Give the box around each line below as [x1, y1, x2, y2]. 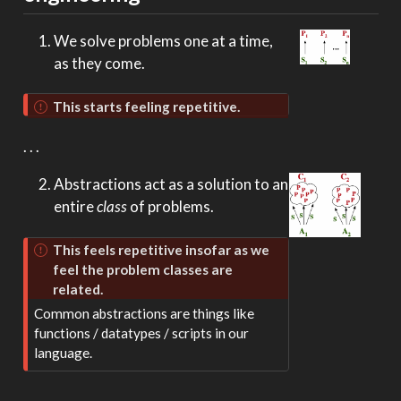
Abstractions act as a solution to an [53, 175, 288, 194]
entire [53, 197, 97, 217]
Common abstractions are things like [34, 305, 255, 321]
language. [34, 345, 93, 361]
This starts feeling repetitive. [52, 98, 240, 115]
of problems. [126, 197, 214, 217]
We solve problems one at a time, [53, 31, 273, 51]
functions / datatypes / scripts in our [34, 325, 250, 341]
